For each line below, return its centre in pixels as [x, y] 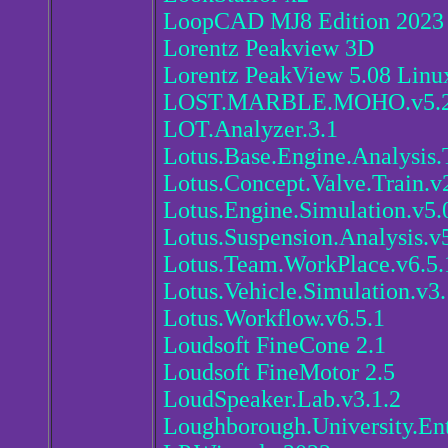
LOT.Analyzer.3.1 [250, 129]
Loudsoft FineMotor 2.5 [279, 372]
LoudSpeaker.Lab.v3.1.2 [282, 399]
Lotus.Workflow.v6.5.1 [274, 318]
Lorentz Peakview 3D [268, 48]
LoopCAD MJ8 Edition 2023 [303, 21]
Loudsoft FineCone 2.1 [274, 345]
